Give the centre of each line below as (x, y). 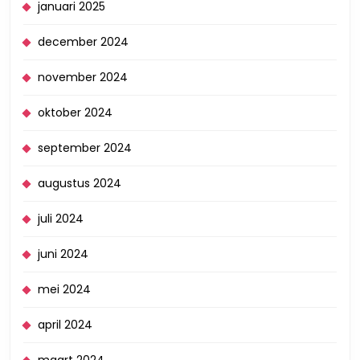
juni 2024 (63, 254)
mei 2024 (64, 289)
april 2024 (65, 324)
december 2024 (83, 41)
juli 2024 (61, 218)
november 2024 (83, 77)
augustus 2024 (80, 183)
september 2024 (85, 147)
